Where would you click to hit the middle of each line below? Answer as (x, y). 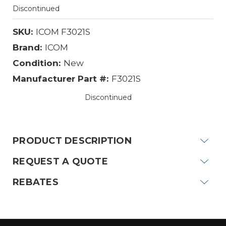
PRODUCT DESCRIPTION (72, 140)
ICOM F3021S (63, 32)
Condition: (37, 63)
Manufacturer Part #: (61, 78)
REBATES (36, 182)
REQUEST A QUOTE (60, 161)
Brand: (27, 47)
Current (128, 107)
